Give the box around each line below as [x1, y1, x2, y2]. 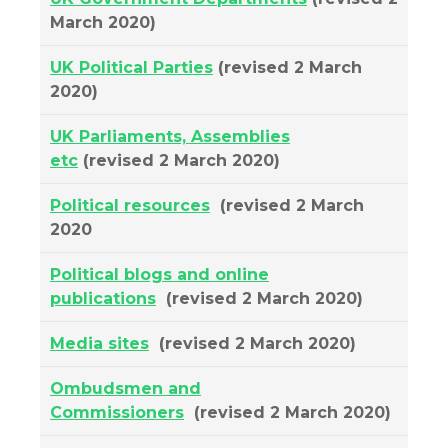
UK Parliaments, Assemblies [50, 127, 290, 146]
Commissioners [50, 403, 184, 422]
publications [50, 289, 156, 308]
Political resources [50, 196, 210, 215]
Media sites [50, 334, 149, 353]
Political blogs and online [50, 265, 269, 284]
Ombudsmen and [50, 379, 201, 398]
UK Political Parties [50, 58, 213, 77]
